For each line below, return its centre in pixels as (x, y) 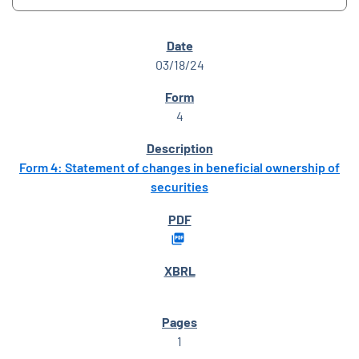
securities (179, 187)
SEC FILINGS (57, 47)
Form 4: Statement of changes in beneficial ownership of (179, 167)
